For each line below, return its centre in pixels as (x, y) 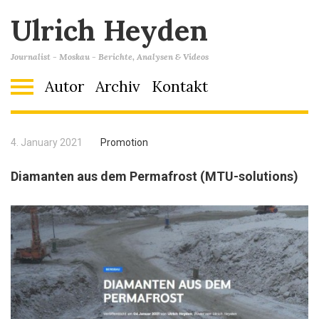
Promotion (124, 142)
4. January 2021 (47, 142)
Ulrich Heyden (109, 30)
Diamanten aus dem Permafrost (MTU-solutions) (155, 176)
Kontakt (180, 87)
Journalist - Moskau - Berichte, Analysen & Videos (110, 57)
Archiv (118, 87)
